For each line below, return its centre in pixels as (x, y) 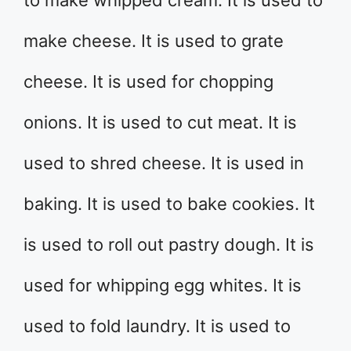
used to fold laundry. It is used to (157, 326)
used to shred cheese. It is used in (164, 163)
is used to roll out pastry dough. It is (169, 244)
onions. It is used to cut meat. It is (160, 122)
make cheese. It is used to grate (154, 41)
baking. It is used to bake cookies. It (169, 204)
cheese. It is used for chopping (148, 81)
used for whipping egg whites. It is (163, 285)
